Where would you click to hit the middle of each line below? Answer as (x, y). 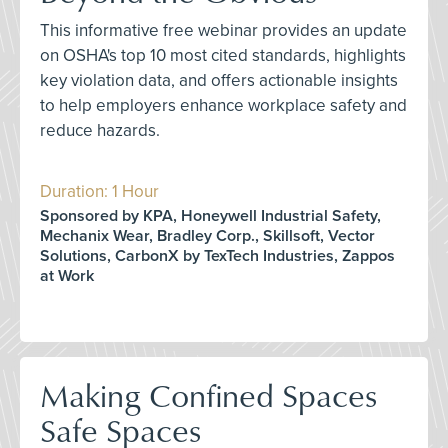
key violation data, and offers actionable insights (219, 80)
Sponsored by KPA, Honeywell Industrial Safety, (210, 216)
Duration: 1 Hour (99, 191)
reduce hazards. (100, 130)
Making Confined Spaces (208, 394)
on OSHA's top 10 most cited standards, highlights (223, 55)
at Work (67, 276)
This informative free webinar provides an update (223, 30)
